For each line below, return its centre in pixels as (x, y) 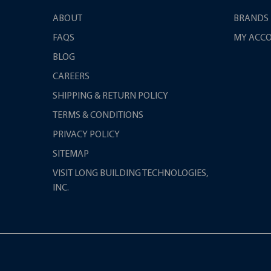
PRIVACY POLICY (86, 135)
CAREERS (71, 77)
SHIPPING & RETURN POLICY (110, 96)
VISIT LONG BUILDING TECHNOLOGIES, (130, 174)
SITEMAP (71, 155)
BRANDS (251, 19)
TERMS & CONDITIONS (98, 116)
